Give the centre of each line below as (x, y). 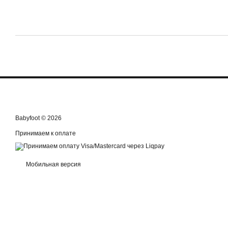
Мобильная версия (53, 164)
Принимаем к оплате (46, 133)
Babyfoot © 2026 (38, 118)
